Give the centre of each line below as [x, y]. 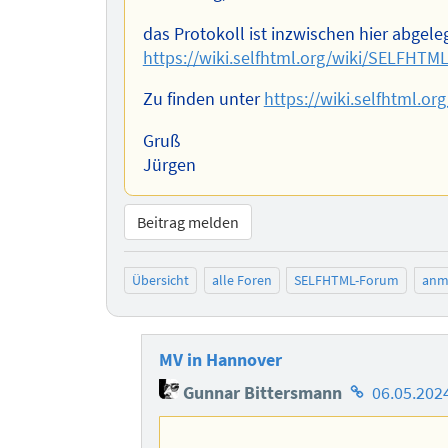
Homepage [387, 386]
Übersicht [161, 280]
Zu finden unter [203, 99]
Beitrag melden [188, 222]
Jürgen [169, 165]
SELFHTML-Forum [347, 280]
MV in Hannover [221, 359]
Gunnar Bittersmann [261, 392]
